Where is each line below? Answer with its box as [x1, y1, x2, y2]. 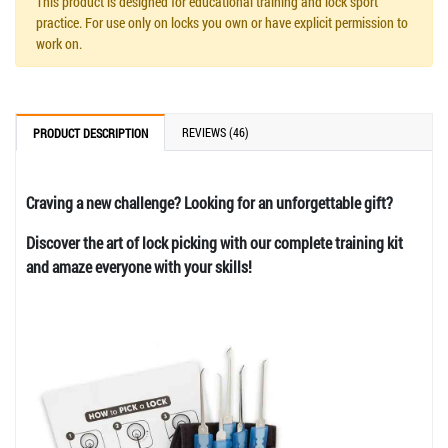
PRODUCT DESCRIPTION [33, 124, 148, 141]
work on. [36, 33, 82, 53]
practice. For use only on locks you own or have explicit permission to [36, 12, 408, 32]
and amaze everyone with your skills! [26, 255, 252, 277]
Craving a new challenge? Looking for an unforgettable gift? [26, 191, 393, 213]
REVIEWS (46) [182, 123, 249, 140]
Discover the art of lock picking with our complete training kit [26, 231, 403, 253]
